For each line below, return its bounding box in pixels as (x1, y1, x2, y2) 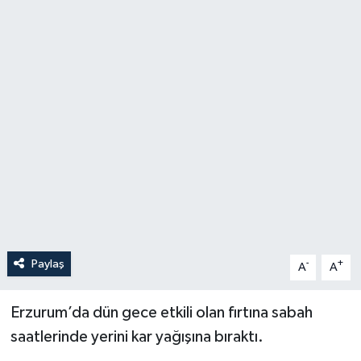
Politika (43, 22, 95, 35)
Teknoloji (43, 145, 105, 159)
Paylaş (31, 257, 64, 270)
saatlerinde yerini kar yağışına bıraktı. (10, 328, 263, 345)
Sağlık (43, 63, 86, 77)
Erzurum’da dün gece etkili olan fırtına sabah (10, 304, 313, 321)
